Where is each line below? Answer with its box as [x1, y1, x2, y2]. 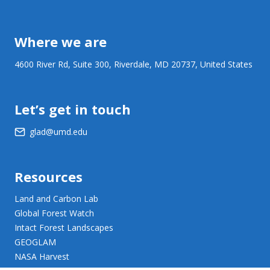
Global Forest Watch [14, 207, 94, 219]
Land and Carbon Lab [14, 192, 98, 204]
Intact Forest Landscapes [14, 221, 113, 233]
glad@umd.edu [30, 125, 87, 137]
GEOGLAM [14, 236, 56, 248]
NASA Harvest [14, 250, 69, 262]
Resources [14, 167, 83, 186]
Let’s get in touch [14, 99, 131, 118]
